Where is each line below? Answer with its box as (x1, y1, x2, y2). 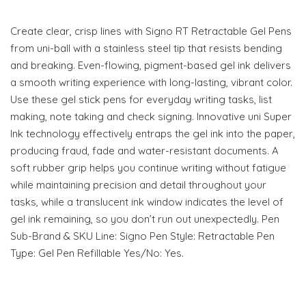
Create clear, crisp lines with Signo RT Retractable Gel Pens (10, 25, 292, 38)
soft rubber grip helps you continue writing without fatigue (10, 161, 286, 174)
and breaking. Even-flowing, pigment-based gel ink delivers (10, 59, 291, 72)
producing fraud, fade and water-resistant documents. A (10, 144, 279, 157)
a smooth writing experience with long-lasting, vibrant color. (10, 76, 292, 89)
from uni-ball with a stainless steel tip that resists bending (10, 42, 282, 55)
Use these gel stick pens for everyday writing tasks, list (10, 93, 272, 106)
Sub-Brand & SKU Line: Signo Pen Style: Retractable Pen (10, 229, 275, 242)
